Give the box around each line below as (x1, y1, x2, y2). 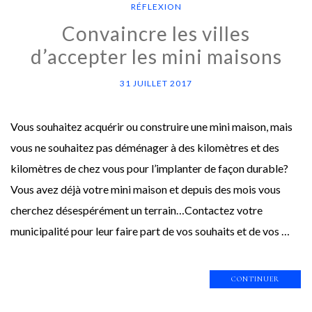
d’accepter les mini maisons (30, 44, 282, 68)
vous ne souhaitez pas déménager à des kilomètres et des (10, 140, 279, 154)
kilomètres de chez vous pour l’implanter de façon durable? (10, 161, 288, 175)
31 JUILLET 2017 (120, 77, 192, 88)
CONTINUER (231, 274, 279, 283)
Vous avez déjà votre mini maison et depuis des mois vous (10, 182, 281, 196)
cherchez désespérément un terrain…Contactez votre (10, 203, 263, 217)
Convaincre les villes (62, 21, 250, 45)
